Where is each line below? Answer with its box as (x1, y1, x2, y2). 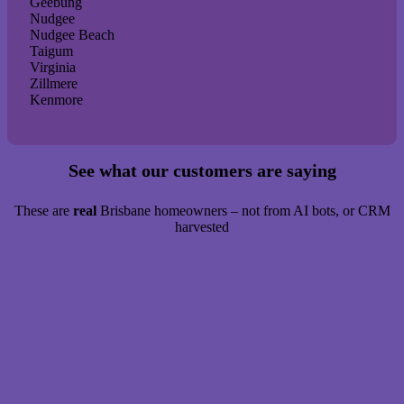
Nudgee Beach (30, 27, 115, 43)
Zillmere (30, 76, 78, 92)
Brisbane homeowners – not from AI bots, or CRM (96, 202, 390, 218)
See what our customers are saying (68, 161, 336, 180)
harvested (175, 218, 229, 234)
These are (14, 202, 73, 218)
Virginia (30, 60, 76, 76)
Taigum (30, 43, 73, 60)
